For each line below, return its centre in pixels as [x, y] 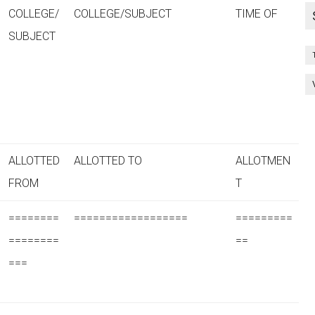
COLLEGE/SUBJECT [123, 14]
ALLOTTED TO [108, 161]
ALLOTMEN [263, 161]
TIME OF [257, 14]
